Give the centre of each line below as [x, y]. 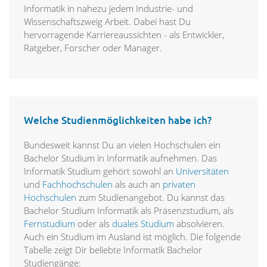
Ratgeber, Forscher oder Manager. [93, 48]
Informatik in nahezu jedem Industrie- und [108, 9]
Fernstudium [49, 224]
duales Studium [143, 224]
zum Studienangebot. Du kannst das [150, 198]
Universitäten [202, 171]
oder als [94, 224]
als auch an [138, 184]
